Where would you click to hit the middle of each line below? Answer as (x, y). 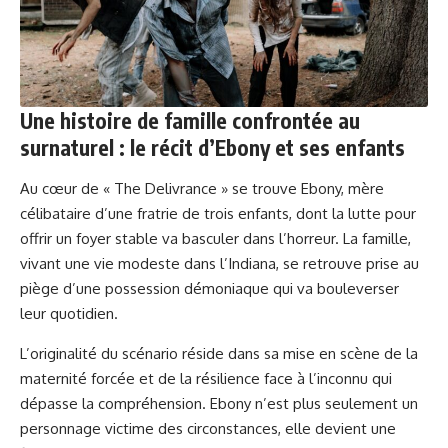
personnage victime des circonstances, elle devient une (208, 428)
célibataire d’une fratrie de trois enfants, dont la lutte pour (218, 213)
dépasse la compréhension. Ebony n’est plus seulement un (219, 403)
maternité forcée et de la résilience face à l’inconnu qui (206, 378)
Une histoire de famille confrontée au (190, 120)
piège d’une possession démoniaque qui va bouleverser (209, 288)
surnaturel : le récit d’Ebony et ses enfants (212, 147)
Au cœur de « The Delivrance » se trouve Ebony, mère (202, 188)
